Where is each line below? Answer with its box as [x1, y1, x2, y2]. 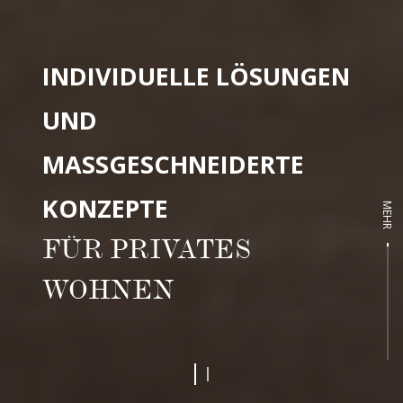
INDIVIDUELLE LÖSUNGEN [42, 59, 351, 93]
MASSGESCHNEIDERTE [42, 148, 305, 181]
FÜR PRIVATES [42, 238, 252, 265]
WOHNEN [42, 279, 175, 306]
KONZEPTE [42, 192, 169, 225]
